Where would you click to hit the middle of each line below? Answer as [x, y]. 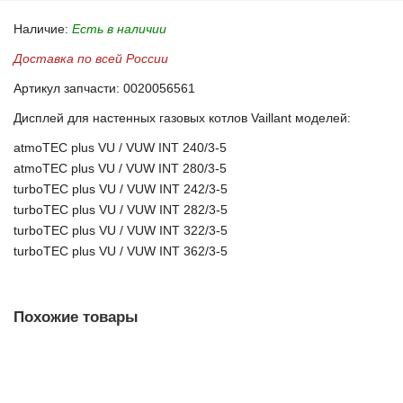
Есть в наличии [119, 29]
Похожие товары [76, 317]
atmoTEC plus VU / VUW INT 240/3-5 [120, 148]
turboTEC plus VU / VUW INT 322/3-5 [121, 230]
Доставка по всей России [91, 58]
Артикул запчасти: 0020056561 [104, 88]
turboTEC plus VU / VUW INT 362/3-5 [121, 251]
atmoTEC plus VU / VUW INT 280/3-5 [120, 168]
